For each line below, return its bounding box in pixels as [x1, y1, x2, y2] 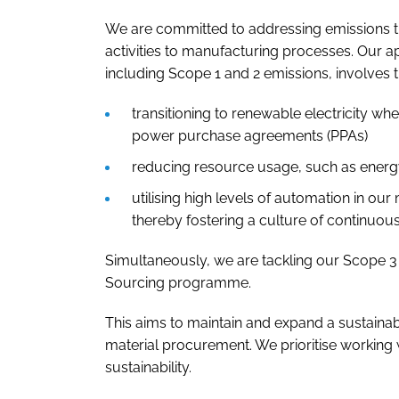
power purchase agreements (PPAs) [132, 127, 368, 145]
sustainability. [105, 359, 191, 377]
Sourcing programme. [105, 274, 251, 292]
